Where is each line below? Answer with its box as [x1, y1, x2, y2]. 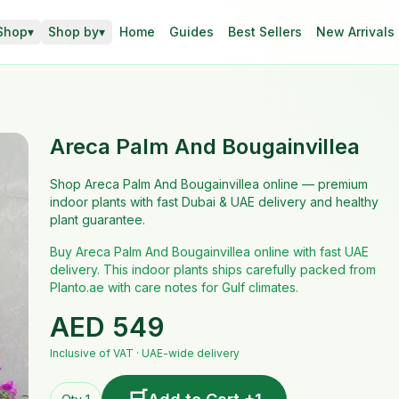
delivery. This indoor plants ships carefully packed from [49, 262, 376, 277]
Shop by [47, 24, 99, 39]
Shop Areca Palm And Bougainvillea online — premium [49, 176, 368, 191]
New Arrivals [315, 24, 395, 39]
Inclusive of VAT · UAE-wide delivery [49, 346, 240, 360]
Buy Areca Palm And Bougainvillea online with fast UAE [49, 244, 369, 259]
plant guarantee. [49, 212, 145, 227]
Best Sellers [227, 24, 302, 39]
